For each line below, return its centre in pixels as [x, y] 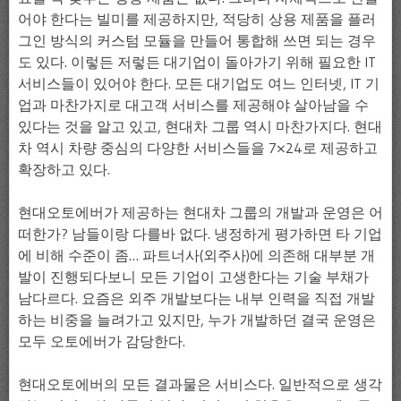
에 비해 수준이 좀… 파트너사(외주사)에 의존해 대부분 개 [196, 256]
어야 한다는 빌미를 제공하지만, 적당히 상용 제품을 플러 [197, 19]
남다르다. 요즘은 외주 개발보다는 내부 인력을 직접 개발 [196, 299]
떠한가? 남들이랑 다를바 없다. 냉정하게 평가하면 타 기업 [200, 234]
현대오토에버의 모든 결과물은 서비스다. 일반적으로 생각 [200, 384]
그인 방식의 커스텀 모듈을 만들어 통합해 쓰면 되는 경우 [197, 41]
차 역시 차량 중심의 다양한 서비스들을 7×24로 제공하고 [198, 148]
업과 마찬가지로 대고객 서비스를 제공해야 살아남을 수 [193, 105]
